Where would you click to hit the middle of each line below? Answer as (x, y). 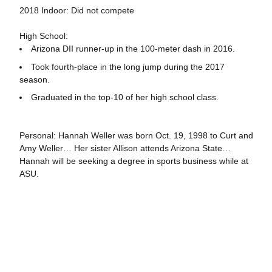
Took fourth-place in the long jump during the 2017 (127, 66)
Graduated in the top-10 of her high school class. (124, 97)
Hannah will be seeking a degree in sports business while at (134, 161)
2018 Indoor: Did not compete (76, 10)
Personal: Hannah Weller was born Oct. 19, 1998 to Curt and (136, 136)
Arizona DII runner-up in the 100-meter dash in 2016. (133, 48)
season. (34, 79)
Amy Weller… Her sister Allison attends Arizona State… (125, 148)
